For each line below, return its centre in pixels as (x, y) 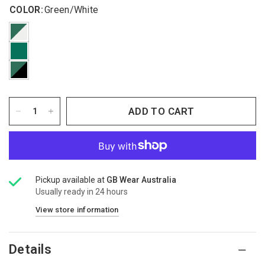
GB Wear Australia (142, 180)
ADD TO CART (161, 111)
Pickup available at (71, 180)
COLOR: (26, 10)
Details (30, 249)
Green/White (71, 10)
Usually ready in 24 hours (82, 192)
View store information (77, 210)
